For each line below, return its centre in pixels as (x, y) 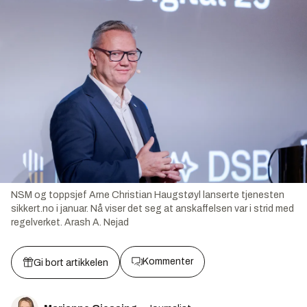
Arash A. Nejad (97, 222)
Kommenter (168, 261)
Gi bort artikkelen (71, 262)
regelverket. (37, 222)
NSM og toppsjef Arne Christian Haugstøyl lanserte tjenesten (148, 195)
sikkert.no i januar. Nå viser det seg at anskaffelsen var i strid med (152, 208)
